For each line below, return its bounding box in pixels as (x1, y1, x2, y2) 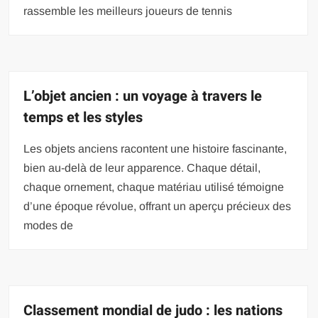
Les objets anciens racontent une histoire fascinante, (23, 143, 287, 155)
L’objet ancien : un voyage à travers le (23, 86, 263, 106)
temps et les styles (23, 107, 143, 128)
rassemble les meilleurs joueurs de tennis (23, 5, 233, 17)
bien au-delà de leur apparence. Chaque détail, (23, 162, 261, 174)
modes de (23, 219, 74, 231)
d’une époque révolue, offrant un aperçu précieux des (23, 200, 292, 212)
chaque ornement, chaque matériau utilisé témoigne (23, 181, 285, 193)
